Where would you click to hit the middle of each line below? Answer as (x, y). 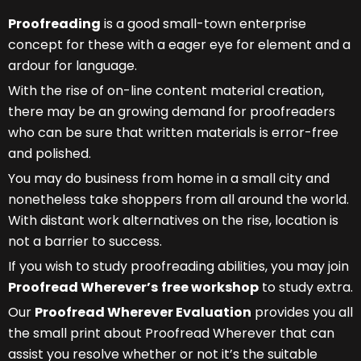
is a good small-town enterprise (203, 23)
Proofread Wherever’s (83, 287)
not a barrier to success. (85, 241)
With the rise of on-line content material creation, (166, 90)
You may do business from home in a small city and (169, 178)
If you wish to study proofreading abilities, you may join (178, 266)
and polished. (50, 153)
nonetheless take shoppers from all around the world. (178, 199)
